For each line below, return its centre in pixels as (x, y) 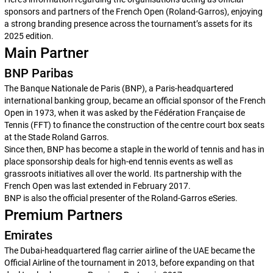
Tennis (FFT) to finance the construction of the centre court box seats (134, 125)
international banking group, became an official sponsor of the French (135, 101)
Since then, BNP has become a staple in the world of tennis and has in (134, 149)
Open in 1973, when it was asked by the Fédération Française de (124, 113)
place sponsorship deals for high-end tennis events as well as (118, 161)
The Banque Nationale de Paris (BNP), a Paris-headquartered (119, 88)
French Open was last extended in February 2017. (98, 186)
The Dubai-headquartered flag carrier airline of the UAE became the (129, 250)
